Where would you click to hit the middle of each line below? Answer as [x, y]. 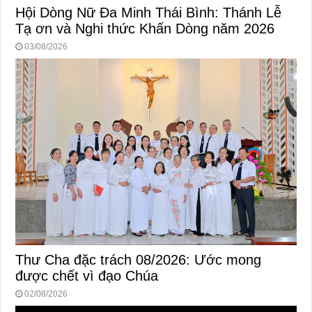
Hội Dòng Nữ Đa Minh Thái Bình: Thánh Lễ [149, 12]
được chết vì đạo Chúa [87, 276]
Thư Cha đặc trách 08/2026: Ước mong [139, 260]
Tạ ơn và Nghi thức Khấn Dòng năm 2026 [145, 28]
